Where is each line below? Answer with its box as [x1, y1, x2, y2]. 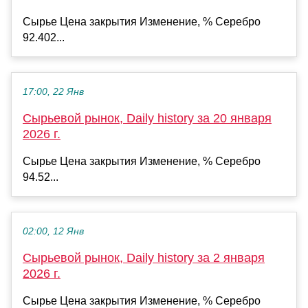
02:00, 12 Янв [23, 226, 84, 237]
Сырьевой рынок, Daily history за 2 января [23, 251, 265, 265]
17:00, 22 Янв [23, 87, 84, 98]
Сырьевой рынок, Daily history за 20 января [23, 111, 272, 126]
